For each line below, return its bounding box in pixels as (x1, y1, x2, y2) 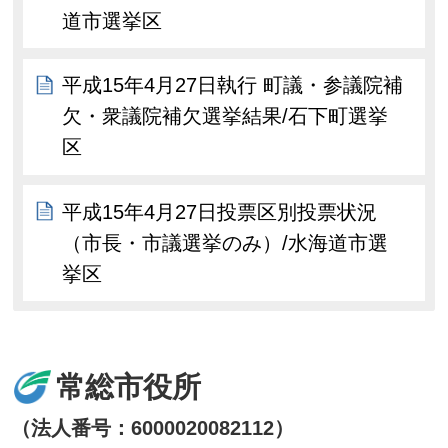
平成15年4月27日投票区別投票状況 (62, 200, 378, 223)
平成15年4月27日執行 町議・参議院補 (62, 74, 404, 97)
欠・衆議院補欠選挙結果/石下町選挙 (62, 105, 389, 128)
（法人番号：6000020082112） (11, 416, 295, 439)
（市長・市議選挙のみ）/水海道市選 (62, 231, 389, 254)
